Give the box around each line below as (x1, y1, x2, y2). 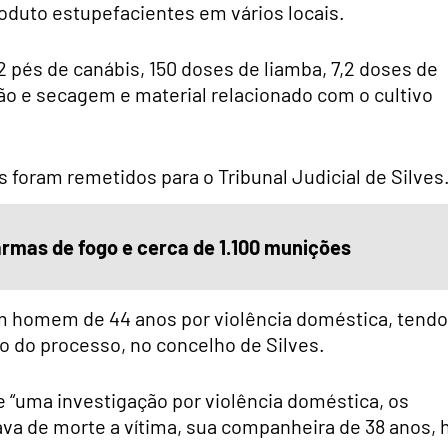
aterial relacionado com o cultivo (152, 82, 433, 107)
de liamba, (234, 56, 331, 81)
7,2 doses (331, 56, 412, 81)
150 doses (149, 56, 234, 81)
